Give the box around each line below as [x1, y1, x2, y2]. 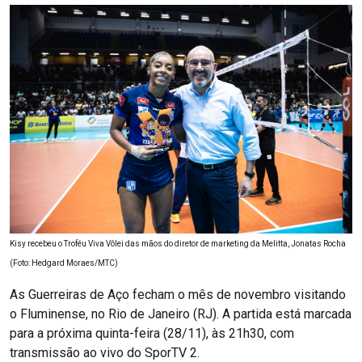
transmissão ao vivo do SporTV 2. [10, 344, 200, 360]
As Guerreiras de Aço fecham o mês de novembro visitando [10, 286, 346, 302]
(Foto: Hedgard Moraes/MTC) [10, 259, 118, 268]
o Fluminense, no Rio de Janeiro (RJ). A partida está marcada [10, 305, 351, 322]
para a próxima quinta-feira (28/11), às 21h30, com [10, 325, 294, 341]
